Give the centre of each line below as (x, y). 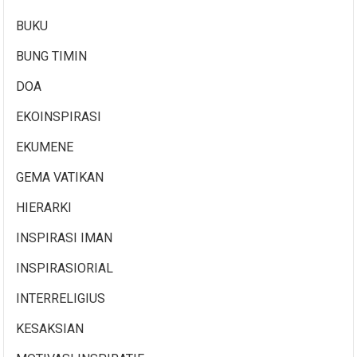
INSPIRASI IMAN (65, 237)
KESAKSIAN (50, 328)
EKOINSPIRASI (59, 116)
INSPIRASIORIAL (65, 268)
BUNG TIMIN (52, 56)
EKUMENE (45, 147)
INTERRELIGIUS (61, 298)
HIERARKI (44, 207)
